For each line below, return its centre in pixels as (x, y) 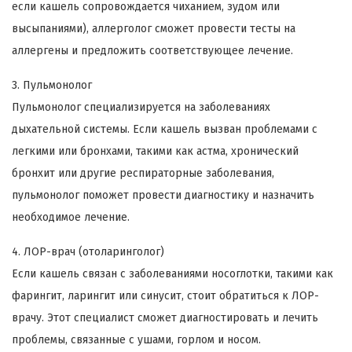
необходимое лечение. (71, 217)
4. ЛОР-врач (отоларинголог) (88, 251)
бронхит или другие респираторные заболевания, (143, 173)
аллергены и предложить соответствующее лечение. (152, 50)
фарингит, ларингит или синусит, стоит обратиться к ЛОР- (165, 295)
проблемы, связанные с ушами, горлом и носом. (136, 339)
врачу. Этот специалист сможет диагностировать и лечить (165, 317)
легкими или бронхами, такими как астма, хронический (155, 151)
